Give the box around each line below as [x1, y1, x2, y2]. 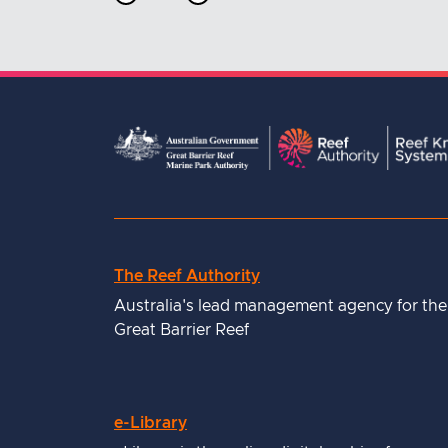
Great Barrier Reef [114, 322, 249, 339]
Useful [114, 270, 213, 303]
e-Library [114, 415, 187, 432]
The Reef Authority [114, 268, 260, 285]
